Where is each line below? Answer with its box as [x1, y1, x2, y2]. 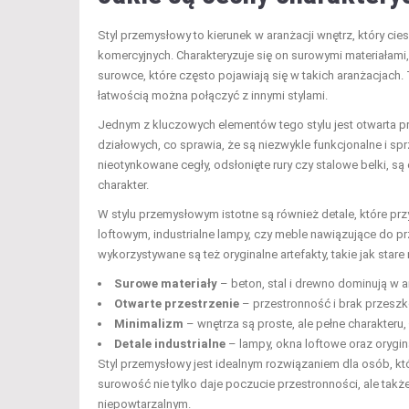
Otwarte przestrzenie [114, 296, 239, 310]
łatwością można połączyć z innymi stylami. [98, 88, 328, 102]
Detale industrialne [114, 336, 225, 351]
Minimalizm [114, 316, 184, 330]
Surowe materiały [114, 276, 217, 290]
